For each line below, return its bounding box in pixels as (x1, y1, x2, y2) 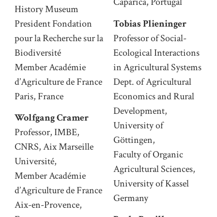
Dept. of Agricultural (113, 75, 191, 88)
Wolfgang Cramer (15, 111, 89, 124)
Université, (15, 155, 57, 168)
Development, (113, 104, 167, 117)
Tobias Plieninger (113, 17, 186, 30)
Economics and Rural (113, 90, 194, 103)
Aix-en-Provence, (15, 199, 82, 212)
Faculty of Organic (113, 148, 183, 161)
